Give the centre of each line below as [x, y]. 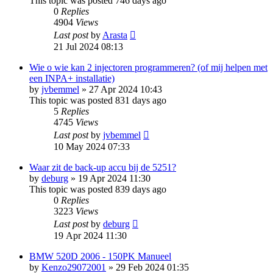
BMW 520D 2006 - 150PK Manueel [100, 256]
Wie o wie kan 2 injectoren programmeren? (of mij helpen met [148, 67]
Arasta [115, 35]
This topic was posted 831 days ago [98, 100]
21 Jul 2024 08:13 [88, 46]
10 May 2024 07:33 [92, 146]
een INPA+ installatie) [72, 78]
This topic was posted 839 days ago [98, 189]
